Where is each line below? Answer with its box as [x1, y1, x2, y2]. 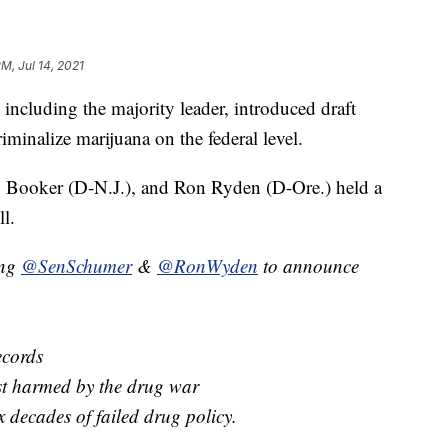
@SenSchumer [21, 253, 132, 279]
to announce [258, 253, 359, 279]
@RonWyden [157, 253, 258, 279]
